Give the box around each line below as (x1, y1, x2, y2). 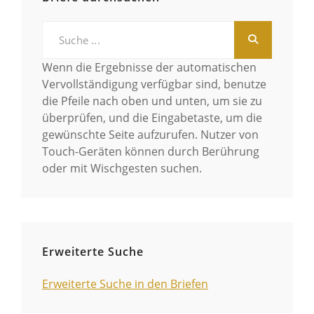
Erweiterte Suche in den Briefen (42, 275, 208, 292)
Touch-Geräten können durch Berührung (42, 143, 259, 159)
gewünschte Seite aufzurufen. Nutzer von (42, 126, 259, 142)
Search (41, 20, 78, 36)
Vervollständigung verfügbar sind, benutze (42, 76, 266, 92)
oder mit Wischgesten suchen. (42, 160, 202, 176)
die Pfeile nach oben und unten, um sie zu (42, 93, 262, 109)
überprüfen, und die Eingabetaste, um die (42, 109, 262, 125)
